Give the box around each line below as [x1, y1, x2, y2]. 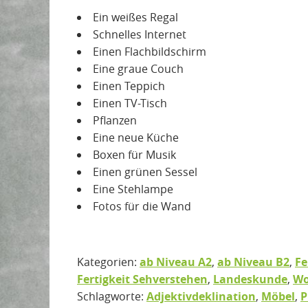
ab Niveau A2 [140, 254, 212, 269]
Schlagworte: [77, 288, 144, 304]
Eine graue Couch [93, 60, 184, 76]
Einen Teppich [93, 78, 165, 93]
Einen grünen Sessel [93, 164, 197, 179]
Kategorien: [77, 254, 140, 269]
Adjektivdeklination [146, 288, 256, 304]
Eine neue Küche [93, 129, 179, 145]
